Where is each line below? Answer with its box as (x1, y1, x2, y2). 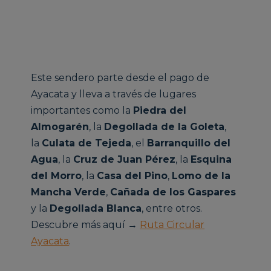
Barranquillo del (147, 137, 231, 149)
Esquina (191, 154, 232, 166)
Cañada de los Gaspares (110, 186, 237, 198)
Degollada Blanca (50, 203, 142, 215)
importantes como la (31, 105, 134, 117)
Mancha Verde (31, 186, 106, 198)
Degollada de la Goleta (104, 121, 225, 133)
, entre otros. (142, 203, 203, 215)
